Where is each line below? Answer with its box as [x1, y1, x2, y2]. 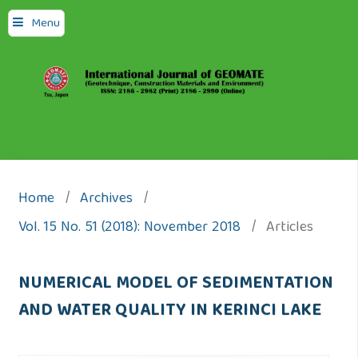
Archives [79, 187, 133, 213]
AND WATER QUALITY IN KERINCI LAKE [18, 296, 321, 328]
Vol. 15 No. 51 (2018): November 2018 [18, 216, 241, 241]
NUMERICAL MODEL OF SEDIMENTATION [18, 269, 333, 300]
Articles [265, 216, 313, 241]
